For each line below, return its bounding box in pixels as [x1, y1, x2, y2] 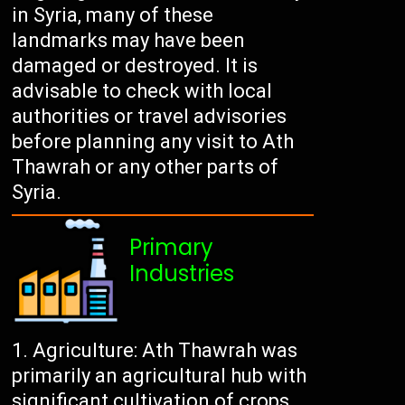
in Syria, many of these [12, 4, 214, 27]
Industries [129, 259, 235, 289]
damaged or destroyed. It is [12, 54, 259, 78]
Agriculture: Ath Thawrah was [33, 339, 298, 363]
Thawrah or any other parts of [12, 155, 279, 179]
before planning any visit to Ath [12, 130, 295, 154]
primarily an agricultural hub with [12, 364, 307, 388]
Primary [129, 232, 214, 263]
